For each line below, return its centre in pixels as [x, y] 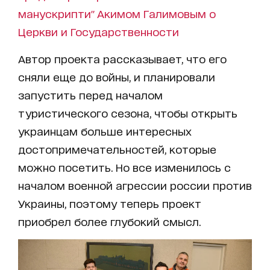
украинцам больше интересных [105, 130]
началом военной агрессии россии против [135, 185]
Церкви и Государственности [99, 31]
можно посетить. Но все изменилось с [124, 167]
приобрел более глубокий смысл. [109, 221]
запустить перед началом [90, 94]
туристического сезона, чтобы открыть [128, 112]
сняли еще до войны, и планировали [117, 76]
